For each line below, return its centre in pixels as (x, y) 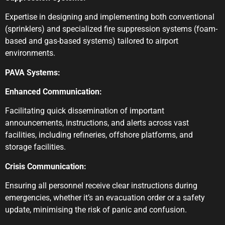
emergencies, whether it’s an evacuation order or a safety (105, 198)
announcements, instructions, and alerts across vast (97, 123)
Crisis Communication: (46, 166)
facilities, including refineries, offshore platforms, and (99, 135)
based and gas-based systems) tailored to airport (92, 41)
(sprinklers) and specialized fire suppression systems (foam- (111, 29)
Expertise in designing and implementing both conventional (110, 17)
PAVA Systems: (33, 72)
